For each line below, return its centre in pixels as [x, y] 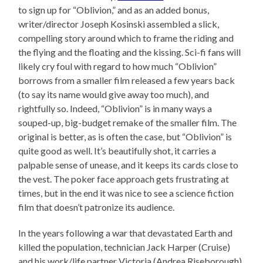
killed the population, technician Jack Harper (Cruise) [124, 247]
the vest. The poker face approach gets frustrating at [124, 179]
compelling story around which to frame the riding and [126, 38]
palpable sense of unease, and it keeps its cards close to [129, 165]
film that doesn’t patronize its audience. [97, 207]
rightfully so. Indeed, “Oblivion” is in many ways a [115, 109]
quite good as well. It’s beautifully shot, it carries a [117, 151]
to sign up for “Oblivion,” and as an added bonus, [114, 10]
